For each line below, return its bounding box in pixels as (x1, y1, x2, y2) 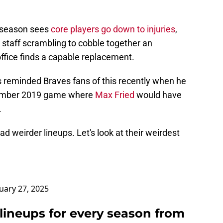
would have (136, 90, 182, 101)
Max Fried (95, 90, 136, 101)
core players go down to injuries (51, 24, 175, 35)
